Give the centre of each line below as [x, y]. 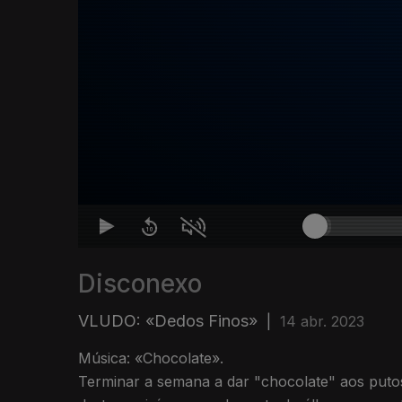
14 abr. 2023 [322, 322]
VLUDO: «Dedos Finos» [168, 321]
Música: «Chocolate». [151, 358]
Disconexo [140, 284]
